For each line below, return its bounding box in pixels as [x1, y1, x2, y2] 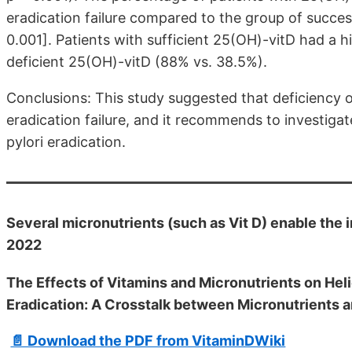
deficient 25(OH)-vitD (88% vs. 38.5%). [6, 53, 267, 71]
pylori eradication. [6, 134, 126, 151]
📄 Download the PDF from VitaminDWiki [10, 332, 286, 350]
